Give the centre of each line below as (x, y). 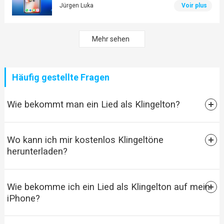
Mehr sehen (110, 39)
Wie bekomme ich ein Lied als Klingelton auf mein (108, 187)
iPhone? (23, 198)
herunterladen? (37, 151)
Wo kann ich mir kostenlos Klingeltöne (85, 140)
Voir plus (194, 6)
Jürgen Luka (76, 6)
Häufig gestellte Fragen (60, 77)
